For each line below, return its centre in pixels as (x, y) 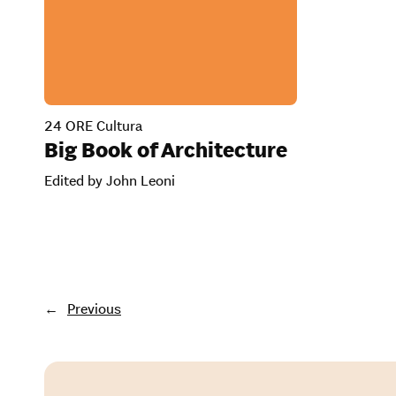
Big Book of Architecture (166, 151)
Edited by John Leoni (110, 181)
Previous (94, 308)
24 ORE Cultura (93, 126)
